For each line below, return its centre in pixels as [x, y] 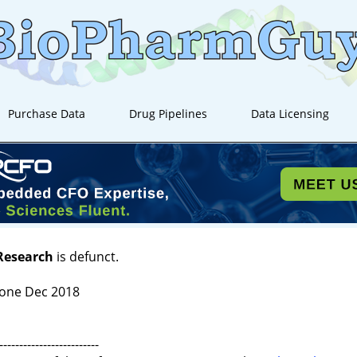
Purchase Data [47, 114]
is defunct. [86, 257]
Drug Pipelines [169, 114]
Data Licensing [290, 114]
